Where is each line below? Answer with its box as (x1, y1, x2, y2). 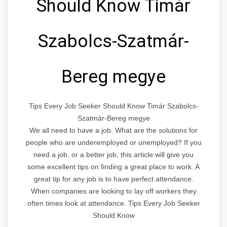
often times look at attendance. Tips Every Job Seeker (27, 199, 200, 207)
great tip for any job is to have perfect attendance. (33, 174, 194, 183)
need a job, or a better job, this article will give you (33, 150, 194, 159)
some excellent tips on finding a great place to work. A (27, 162, 200, 171)
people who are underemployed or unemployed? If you (25, 138, 202, 146)
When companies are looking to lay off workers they (30, 186, 197, 195)
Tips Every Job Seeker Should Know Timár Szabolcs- (28, 101, 199, 110)
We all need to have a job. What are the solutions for (29, 126, 198, 134)
